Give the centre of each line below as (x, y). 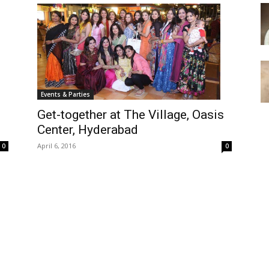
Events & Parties (65, 94)
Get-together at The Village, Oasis (131, 114)
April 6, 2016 (56, 145)
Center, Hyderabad (88, 129)
